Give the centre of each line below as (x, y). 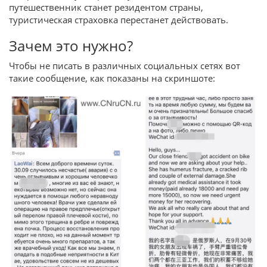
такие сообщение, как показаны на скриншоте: (112, 78)
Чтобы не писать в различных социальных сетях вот (125, 66)
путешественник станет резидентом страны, (106, 7)
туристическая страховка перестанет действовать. (119, 20)
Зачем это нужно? (71, 46)
